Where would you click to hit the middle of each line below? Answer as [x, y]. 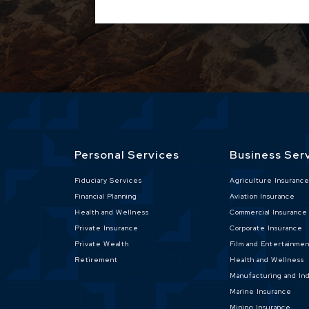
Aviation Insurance [263, 196]
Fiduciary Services [108, 180]
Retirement [96, 260]
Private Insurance [106, 228]
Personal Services [127, 155]
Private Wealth [101, 244]
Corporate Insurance [267, 228]
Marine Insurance [261, 291]
